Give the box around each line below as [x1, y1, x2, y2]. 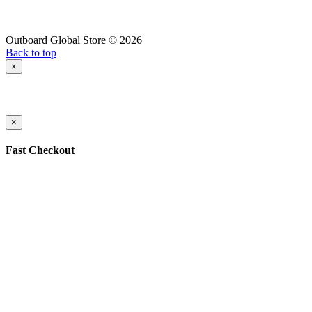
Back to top [6, 46, 56, 58]
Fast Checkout [6, 144, 75, 157]
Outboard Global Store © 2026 [6, 33, 142, 46]
